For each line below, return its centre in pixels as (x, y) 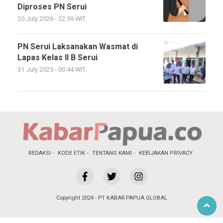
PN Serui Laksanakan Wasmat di (78, 47)
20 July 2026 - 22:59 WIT (52, 19)
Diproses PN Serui (52, 7)
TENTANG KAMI (112, 153)
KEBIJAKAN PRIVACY (166, 153)
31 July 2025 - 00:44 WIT (52, 70)
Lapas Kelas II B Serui (57, 58)
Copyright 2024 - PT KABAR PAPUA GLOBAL (111, 198)
